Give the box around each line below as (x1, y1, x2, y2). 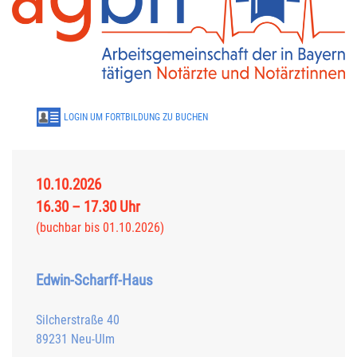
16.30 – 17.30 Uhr (36, 198, 140, 217)
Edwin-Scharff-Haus (36, 271, 153, 290)
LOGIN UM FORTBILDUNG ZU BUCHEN (61, 112, 208, 124)
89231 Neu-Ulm (36, 331, 115, 347)
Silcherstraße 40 (36, 312, 120, 328)
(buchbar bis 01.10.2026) (36, 220, 164, 236)
